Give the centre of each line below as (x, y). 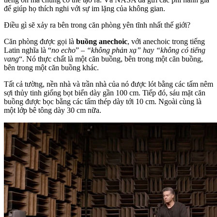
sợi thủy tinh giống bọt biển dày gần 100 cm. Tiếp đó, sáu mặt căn (105, 93)
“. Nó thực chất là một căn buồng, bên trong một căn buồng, (111, 59)
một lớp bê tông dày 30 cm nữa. (53, 110)
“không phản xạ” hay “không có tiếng (146, 50)
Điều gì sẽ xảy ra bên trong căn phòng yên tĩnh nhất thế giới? (97, 25)
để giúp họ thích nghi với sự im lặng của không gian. (85, 8)
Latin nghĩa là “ (28, 50)
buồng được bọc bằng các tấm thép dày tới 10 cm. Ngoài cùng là (103, 101)
